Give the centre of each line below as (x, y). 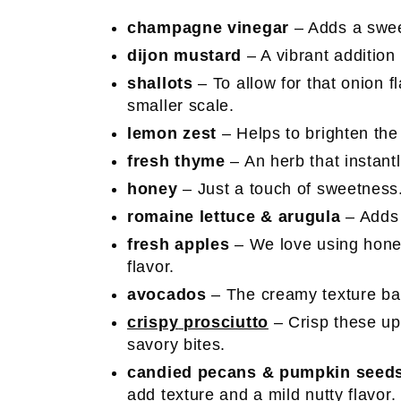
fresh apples (181, 244)
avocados (167, 294)
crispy (153, 322)
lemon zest (175, 133)
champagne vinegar (211, 28)
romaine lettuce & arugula (237, 217)
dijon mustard (187, 55)
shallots (163, 83)
